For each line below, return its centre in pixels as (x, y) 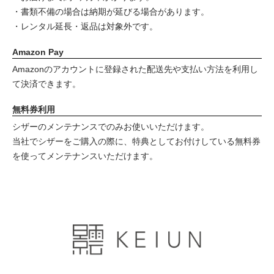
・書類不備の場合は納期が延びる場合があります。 (111, 12)
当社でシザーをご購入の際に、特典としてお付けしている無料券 (136, 141)
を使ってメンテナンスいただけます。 (85, 156)
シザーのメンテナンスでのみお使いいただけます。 (111, 127)
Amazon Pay (38, 52)
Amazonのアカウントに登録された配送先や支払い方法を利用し (135, 69)
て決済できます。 (46, 84)
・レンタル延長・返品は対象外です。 (85, 26)
